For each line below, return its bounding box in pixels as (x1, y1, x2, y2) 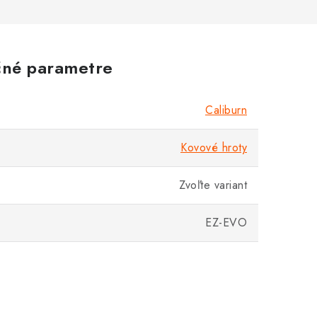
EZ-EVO (205, 214, 247, 231)
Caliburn (205, 102, 247, 118)
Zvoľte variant (179, 177, 247, 193)
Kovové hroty (180, 139, 247, 156)
